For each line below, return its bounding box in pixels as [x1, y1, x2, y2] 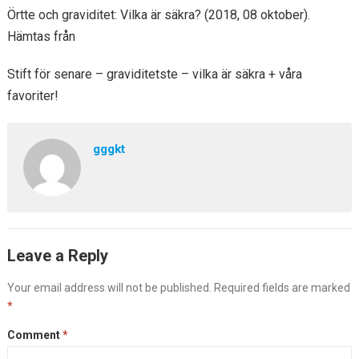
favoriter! [6, 88, 58, 103]
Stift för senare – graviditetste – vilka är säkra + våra [6, 67, 302, 82]
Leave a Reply [6, 246, 108, 265]
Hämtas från [6, 29, 75, 44]
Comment [6, 329, 63, 341]
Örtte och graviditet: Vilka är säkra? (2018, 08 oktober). [6, 7, 310, 22]
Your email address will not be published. [6, 281, 212, 294]
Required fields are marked [213, 281, 350, 294]
